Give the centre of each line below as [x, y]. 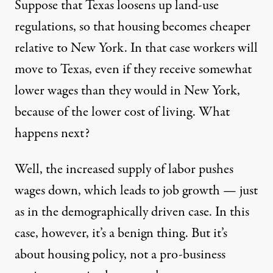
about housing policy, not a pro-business [120, 254]
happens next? [52, 133]
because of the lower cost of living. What [122, 112]
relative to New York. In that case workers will [136, 48]
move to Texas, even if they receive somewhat [133, 69]
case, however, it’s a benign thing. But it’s [121, 233]
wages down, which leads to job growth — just [136, 190]
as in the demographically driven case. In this [132, 212]
